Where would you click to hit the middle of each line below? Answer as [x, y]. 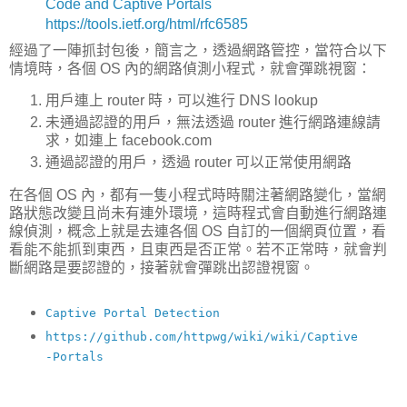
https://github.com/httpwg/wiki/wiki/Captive [201, 336]
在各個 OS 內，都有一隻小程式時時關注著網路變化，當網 [198, 195]
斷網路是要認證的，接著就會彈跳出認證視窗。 [162, 268]
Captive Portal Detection [132, 313]
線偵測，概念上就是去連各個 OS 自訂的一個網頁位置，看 [198, 232]
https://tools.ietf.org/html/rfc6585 [146, 24]
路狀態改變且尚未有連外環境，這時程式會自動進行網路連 [198, 213]
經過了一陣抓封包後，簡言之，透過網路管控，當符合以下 [198, 50]
